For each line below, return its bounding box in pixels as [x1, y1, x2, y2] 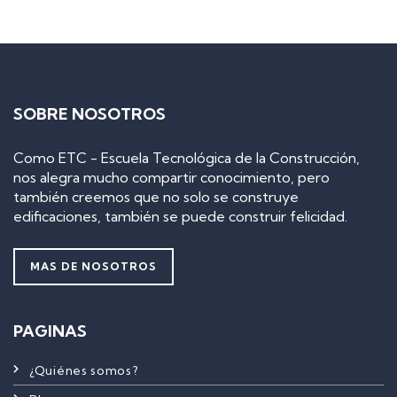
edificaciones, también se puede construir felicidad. [13, 207, 347, 225]
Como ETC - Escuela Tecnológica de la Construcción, [13, 149, 360, 167]
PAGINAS [13, 321, 87, 341]
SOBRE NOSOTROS [13, 104, 166, 124]
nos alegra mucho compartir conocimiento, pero [13, 168, 330, 186]
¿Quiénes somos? [29, 362, 139, 378]
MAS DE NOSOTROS [30, 260, 157, 273]
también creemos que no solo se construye [13, 188, 299, 206]
